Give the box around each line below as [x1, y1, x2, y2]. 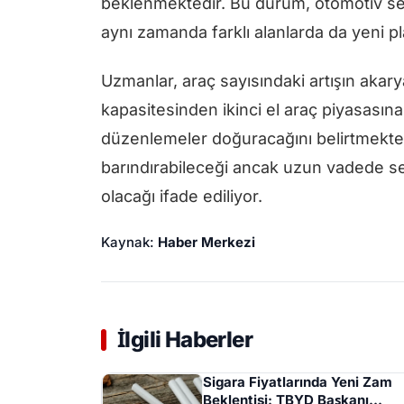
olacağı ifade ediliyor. [101, 187, 262, 207]
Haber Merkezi [158, 234, 255, 252]
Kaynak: [101, 234, 158, 252]
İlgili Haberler [117, 326, 252, 353]
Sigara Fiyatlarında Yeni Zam [203, 373, 392, 391]
